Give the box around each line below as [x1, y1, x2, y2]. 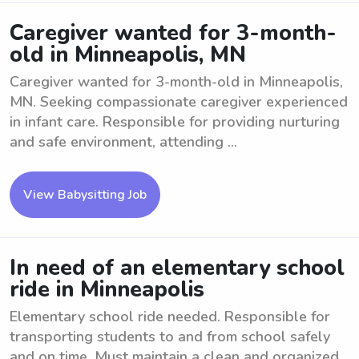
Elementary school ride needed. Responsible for [10, 307, 330, 326]
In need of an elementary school [10, 253, 345, 283]
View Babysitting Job [23, 186, 147, 204]
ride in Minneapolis [10, 275, 204, 305]
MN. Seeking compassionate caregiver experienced [10, 92, 348, 111]
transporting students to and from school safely [10, 327, 330, 346]
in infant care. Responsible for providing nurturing [10, 112, 340, 131]
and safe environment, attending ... [10, 132, 237, 151]
